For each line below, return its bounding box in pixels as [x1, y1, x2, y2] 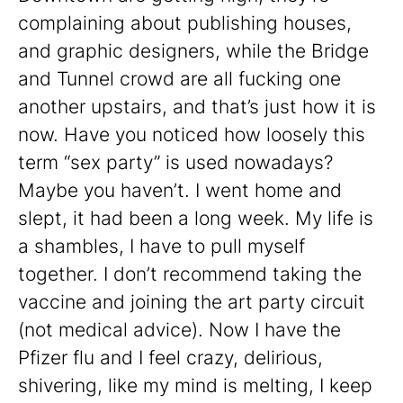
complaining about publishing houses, [18, 12, 352, 35]
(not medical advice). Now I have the [18, 318, 341, 342]
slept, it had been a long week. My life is [18, 207, 373, 230]
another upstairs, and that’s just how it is [18, 95, 376, 119]
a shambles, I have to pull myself [18, 235, 305, 258]
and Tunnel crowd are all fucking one [18, 67, 341, 91]
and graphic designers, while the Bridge [18, 40, 369, 63]
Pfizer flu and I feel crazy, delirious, [18, 346, 323, 370]
